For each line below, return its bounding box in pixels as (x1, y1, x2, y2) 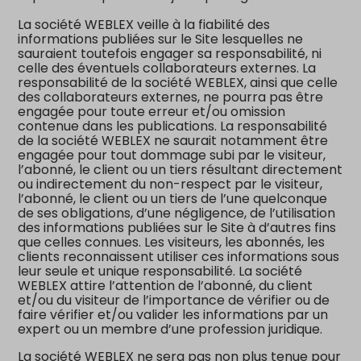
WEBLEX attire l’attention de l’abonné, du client (18, 276, 313, 295)
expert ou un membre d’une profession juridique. (18, 320, 323, 338)
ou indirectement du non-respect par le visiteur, (18, 175, 323, 193)
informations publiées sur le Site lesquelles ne (18, 30, 304, 48)
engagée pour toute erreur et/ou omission (18, 102, 286, 121)
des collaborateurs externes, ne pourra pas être (18, 88, 324, 106)
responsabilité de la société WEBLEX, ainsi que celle (18, 73, 338, 92)
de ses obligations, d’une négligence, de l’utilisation (18, 204, 336, 222)
